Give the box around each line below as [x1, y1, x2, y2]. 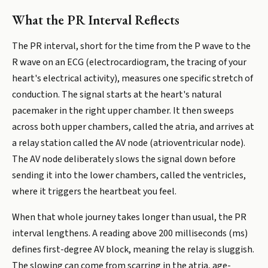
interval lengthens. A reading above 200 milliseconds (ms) [12, 227, 248, 240]
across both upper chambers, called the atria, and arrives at [12, 120, 254, 133]
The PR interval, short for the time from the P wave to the [12, 39, 251, 53]
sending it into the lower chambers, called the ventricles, [12, 169, 246, 182]
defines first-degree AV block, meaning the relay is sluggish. [12, 243, 254, 256]
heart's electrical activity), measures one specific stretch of [12, 72, 253, 85]
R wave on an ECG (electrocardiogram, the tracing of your [12, 56, 246, 69]
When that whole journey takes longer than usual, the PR [12, 211, 246, 224]
